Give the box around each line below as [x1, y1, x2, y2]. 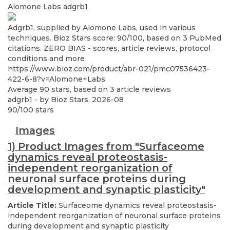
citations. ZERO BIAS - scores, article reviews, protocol [8, 44, 210, 53]
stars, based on [49, 85, 110, 94]
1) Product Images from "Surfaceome [8, 140, 204, 153]
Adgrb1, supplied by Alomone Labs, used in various [8, 23, 196, 33]
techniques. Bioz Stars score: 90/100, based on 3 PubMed [8, 33, 221, 43]
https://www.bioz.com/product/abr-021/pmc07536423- [8, 64, 210, 74]
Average [8, 85, 40, 94]
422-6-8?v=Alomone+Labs [8, 74, 105, 84]
